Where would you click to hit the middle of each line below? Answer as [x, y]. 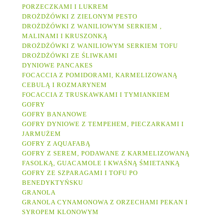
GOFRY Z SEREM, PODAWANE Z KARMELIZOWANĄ [106, 153]
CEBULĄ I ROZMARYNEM [66, 85]
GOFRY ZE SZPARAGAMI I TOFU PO [80, 173]
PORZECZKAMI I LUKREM [65, 7]
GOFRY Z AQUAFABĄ [56, 144]
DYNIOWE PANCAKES [57, 66]
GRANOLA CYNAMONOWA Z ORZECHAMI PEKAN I [105, 202]
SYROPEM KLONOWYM [60, 212]
